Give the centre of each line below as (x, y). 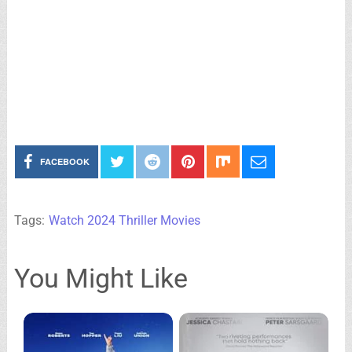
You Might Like (101, 278)
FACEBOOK (65, 161)
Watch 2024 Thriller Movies (124, 220)
